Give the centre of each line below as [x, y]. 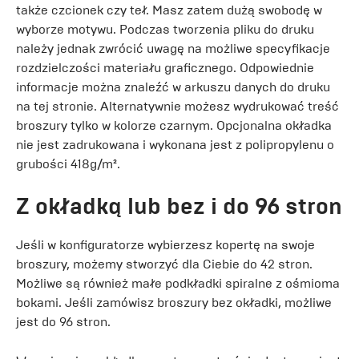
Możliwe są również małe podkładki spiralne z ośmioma [178, 283]
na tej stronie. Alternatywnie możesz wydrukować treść [177, 106]
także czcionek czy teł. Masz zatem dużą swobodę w [169, 10]
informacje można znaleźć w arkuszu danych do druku [173, 87]
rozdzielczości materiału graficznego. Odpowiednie [165, 67]
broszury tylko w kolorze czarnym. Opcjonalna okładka [174, 125]
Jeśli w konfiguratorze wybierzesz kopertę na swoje [165, 244]
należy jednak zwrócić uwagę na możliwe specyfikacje [173, 48]
